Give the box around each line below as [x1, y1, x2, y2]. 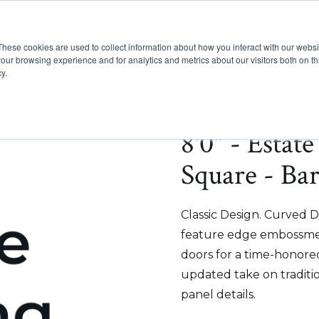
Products [140, 46, 188, 58]
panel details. [181, 288, 256, 301]
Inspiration [235, 46, 292, 58]
